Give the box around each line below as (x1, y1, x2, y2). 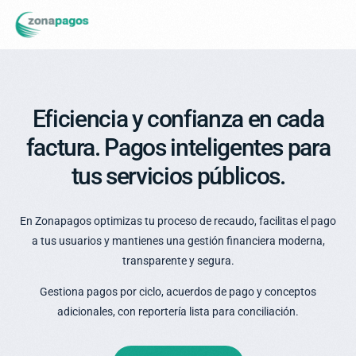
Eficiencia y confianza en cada (32, 105, 324, 133)
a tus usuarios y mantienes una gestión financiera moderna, (31, 234, 325, 248)
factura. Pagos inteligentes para (25, 133, 331, 162)
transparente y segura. (122, 254, 234, 268)
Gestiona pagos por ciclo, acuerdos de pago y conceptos (40, 285, 316, 299)
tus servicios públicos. (71, 162, 285, 191)
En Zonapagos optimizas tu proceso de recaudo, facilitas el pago (20, 215, 336, 228)
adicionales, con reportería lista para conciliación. (57, 305, 299, 319)
